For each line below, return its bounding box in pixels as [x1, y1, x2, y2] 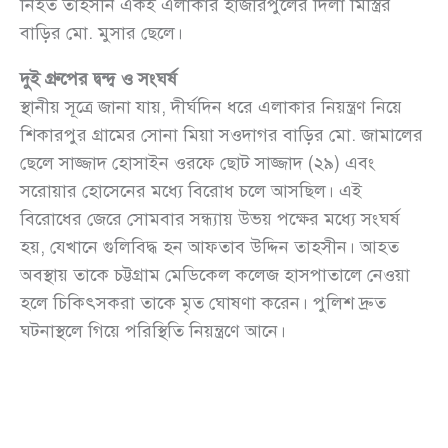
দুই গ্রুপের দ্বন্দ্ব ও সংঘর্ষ [20, 68, 177, 91]
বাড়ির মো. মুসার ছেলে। [20, 22, 183, 45]
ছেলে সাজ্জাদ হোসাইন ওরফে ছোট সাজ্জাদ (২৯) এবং [20, 152, 375, 175]
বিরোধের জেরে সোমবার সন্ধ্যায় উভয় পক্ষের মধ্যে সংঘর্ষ [20, 208, 400, 231]
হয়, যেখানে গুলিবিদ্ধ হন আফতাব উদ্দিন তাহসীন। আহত [20, 236, 399, 259]
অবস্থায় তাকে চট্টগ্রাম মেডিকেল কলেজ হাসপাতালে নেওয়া [20, 264, 410, 287]
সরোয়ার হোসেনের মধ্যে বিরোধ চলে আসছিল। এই [20, 180, 362, 203]
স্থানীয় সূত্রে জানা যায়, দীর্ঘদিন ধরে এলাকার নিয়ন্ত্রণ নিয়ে [20, 96, 402, 119]
